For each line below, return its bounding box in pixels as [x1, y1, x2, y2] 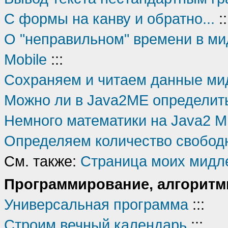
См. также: [4, 153, 80, 169]
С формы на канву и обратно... [4, 10, 215, 27]
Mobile [4, 51, 47, 68]
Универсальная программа [4, 196, 188, 213]
